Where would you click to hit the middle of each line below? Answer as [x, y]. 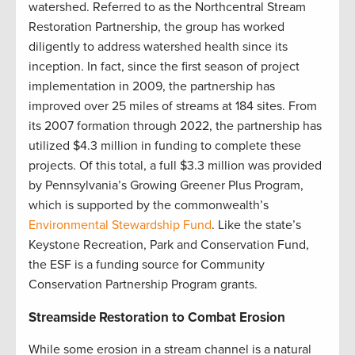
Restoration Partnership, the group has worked [157, 27]
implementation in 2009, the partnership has [152, 87]
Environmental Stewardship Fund [120, 225]
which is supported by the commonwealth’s [149, 206]
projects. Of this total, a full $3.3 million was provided [175, 166]
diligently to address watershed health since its [158, 47]
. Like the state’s [256, 225]
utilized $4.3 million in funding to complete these [165, 146]
